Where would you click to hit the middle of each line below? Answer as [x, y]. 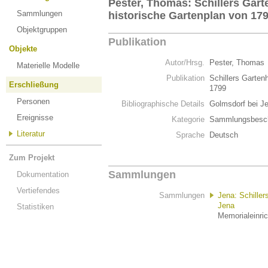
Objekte [23, 49]
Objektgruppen [42, 30]
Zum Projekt [32, 158]
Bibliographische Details [163, 104]
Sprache [190, 135]
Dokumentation [43, 174]
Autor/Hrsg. [185, 63]
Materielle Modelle [48, 66]
